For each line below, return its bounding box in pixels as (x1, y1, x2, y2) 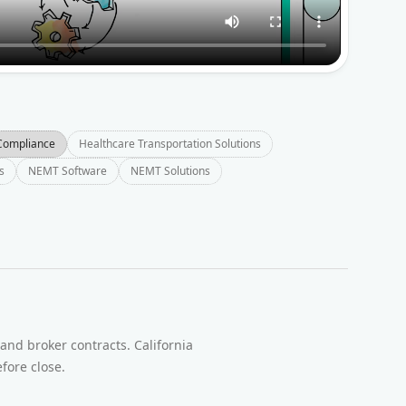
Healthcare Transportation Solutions (79, 135, 261, 151)
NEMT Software (28, 162, 107, 179)
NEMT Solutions (130, 162, 210, 179)
